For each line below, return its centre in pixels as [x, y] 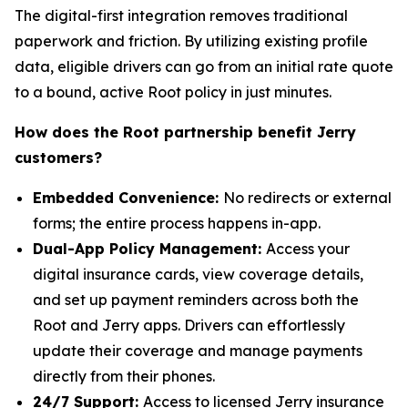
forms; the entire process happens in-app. [177, 223]
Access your [308, 249]
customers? [58, 158]
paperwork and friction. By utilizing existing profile [191, 41]
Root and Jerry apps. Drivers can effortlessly [189, 325]
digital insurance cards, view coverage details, [198, 274]
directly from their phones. [124, 376]
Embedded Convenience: [128, 198]
